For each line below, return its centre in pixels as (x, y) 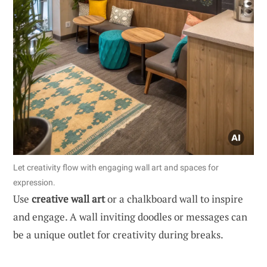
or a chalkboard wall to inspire (174, 198)
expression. (34, 182)
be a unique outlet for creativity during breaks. (118, 234)
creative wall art (68, 198)
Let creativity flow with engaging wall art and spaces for (116, 167)
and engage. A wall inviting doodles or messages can (130, 216)
